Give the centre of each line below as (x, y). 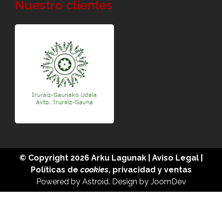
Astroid (95, 182)
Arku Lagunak (119, 158)
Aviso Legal (175, 158)
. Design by (129, 182)
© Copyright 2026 (55, 158)
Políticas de (55, 170)
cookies (94, 170)
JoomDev (168, 182)
